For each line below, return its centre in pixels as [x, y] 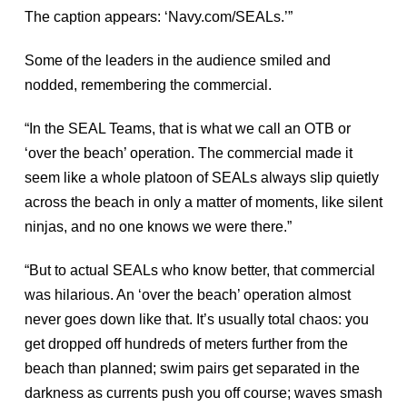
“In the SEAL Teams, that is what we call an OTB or [187, 129]
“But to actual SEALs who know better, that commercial [199, 271]
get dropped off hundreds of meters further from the [186, 344]
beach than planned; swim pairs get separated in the [192, 369]
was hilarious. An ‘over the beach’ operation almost [187, 295]
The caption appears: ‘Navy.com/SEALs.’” [158, 17]
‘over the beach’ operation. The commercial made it [188, 154]
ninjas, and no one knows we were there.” [158, 227]
